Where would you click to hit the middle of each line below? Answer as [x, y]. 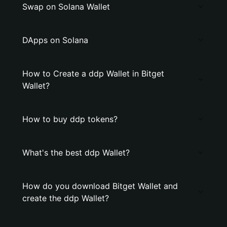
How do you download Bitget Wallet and [100, 186]
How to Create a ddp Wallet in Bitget [93, 73]
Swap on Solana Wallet [66, 7]
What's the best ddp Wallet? [76, 153]
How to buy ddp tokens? [70, 119]
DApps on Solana [55, 40]
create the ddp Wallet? [66, 198]
